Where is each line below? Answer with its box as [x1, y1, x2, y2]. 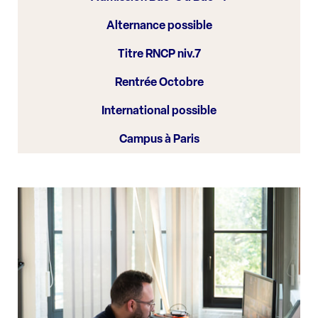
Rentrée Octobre [114, 75, 204, 89]
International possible [102, 104, 216, 117]
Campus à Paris [119, 132, 199, 146]
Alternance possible [106, 18, 212, 32]
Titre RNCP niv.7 [117, 47, 201, 60]
